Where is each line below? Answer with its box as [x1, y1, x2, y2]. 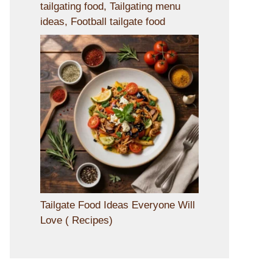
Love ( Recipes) [40, 214, 113, 226]
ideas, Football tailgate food [40, 16, 165, 28]
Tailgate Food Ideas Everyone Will [40, 199, 195, 211]
